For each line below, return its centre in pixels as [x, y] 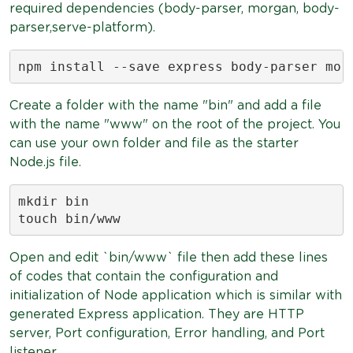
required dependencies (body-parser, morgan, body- [175, 9]
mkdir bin [53, 201]
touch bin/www [69, 218]
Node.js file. [45, 162]
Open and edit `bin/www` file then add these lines [169, 258]
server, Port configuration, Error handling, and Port [167, 333]
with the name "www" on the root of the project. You [175, 124]
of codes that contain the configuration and [144, 277]
